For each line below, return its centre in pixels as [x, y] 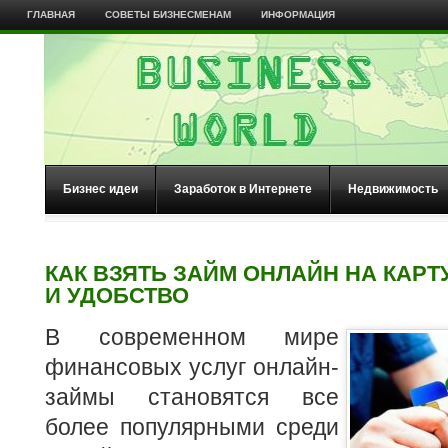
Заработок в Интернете [243, 189]
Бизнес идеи [100, 189]
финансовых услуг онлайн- [192, 367]
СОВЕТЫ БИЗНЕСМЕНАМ [167, 14]
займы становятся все [192, 397]
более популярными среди [192, 427]
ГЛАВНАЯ [50, 14]
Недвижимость [393, 189]
